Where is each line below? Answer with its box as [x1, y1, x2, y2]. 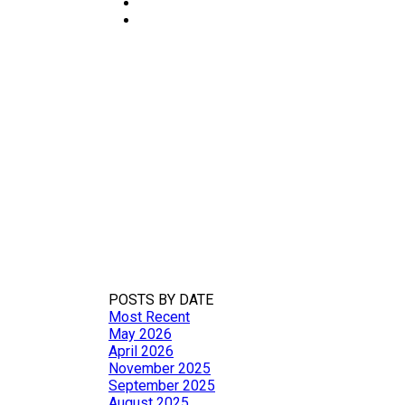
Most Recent [108, 308, 190, 325]
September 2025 [108, 377, 215, 394]
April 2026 [108, 343, 174, 360]
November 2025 [108, 360, 211, 377]
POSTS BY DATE [108, 291, 213, 308]
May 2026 [108, 325, 172, 343]
